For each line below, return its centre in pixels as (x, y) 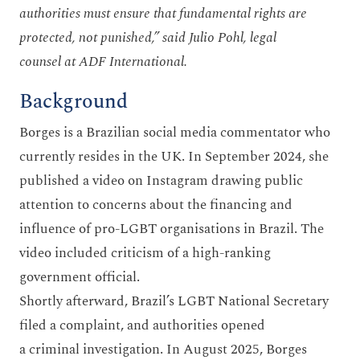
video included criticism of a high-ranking (145, 253)
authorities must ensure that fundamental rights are (163, 13)
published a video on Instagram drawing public (161, 180)
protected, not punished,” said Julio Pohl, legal (148, 37)
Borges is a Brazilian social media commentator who (175, 132)
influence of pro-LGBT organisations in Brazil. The (172, 229)
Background (74, 101)
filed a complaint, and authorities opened (142, 325)
